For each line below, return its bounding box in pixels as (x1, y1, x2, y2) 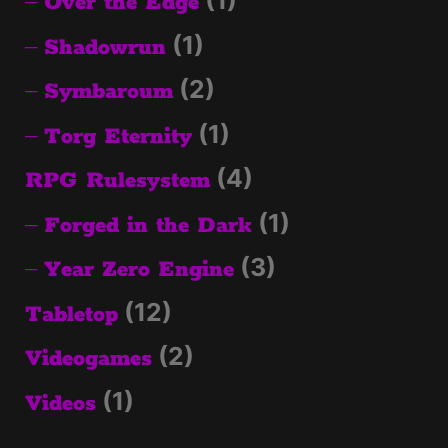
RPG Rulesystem (25, 167, 210, 196)
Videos (25, 389, 96, 418)
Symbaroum (44, 78, 173, 107)
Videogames (25, 345, 152, 374)
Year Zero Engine (44, 256, 234, 285)
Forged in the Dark (44, 211, 252, 240)
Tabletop (25, 300, 118, 329)
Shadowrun (44, 33, 166, 62)
